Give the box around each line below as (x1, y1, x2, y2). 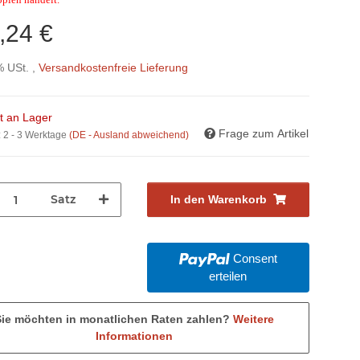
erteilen (209, 269, 247, 284)
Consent (232, 252, 277, 266)
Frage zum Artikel (219, 127, 309, 141)
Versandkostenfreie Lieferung (39, 61, 189, 75)
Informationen (95, 329, 173, 343)
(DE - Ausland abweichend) (69, 129, 190, 141)
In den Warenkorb (170, 193, 267, 207)
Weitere (232, 313, 274, 326)
